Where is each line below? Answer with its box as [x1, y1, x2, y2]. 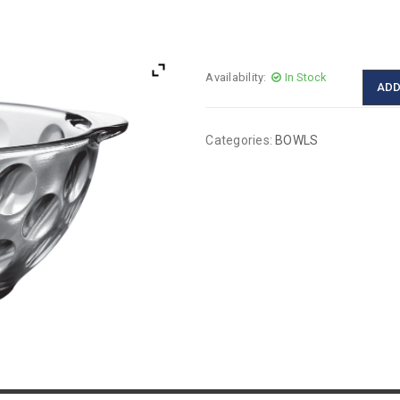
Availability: [205, 71, 267, 84]
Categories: [205, 133, 273, 147]
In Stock [284, 71, 327, 84]
